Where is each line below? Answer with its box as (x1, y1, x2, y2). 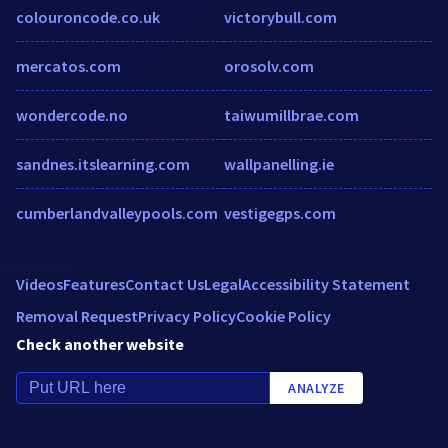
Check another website (16, 333, 184, 354)
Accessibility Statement (242, 273, 410, 294)
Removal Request (16, 305, 138, 326)
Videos (16, 273, 63, 294)
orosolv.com (224, 55, 314, 76)
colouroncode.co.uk (16, 6, 160, 27)
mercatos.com (16, 55, 121, 76)
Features (63, 273, 125, 294)
